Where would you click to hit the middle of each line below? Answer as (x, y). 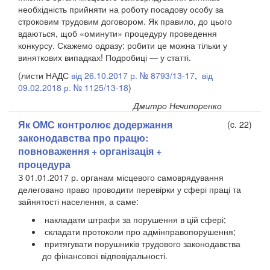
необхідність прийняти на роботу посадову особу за (121, 9)
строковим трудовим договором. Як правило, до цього (125, 21)
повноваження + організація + (90, 151)
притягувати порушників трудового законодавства (143, 243)
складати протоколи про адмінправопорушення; (139, 231)
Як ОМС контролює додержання (95, 124)
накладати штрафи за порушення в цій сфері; (134, 219)
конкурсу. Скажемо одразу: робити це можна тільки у (123, 45)
